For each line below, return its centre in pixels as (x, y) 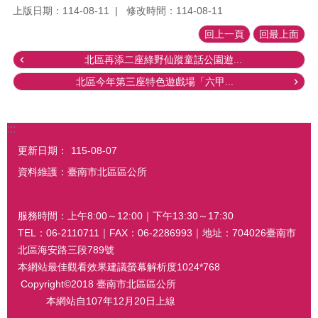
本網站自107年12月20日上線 (97, 301)
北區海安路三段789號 (66, 250)
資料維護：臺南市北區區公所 (82, 171)
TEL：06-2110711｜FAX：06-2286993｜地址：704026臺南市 (157, 233)
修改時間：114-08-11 (175, 10)
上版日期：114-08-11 (61, 10)
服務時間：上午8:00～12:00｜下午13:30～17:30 (126, 216)
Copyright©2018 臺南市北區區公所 (97, 284)
